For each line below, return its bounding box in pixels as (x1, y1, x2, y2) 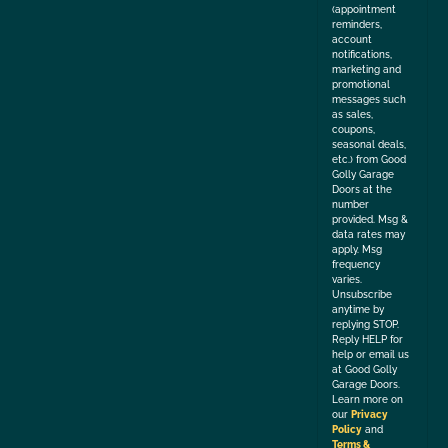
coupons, (332, 124, 376, 135)
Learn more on (332, 394, 404, 405)
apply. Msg (332, 244, 383, 255)
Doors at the (332, 184, 393, 195)
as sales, (332, 109, 374, 120)
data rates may (332, 229, 406, 240)
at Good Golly (332, 364, 398, 375)
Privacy (351, 409, 389, 420)
